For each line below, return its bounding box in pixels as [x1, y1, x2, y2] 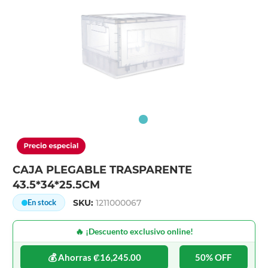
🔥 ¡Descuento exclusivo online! [75, 226, 193, 237]
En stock [28, 197, 57, 208]
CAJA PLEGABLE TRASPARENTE [13, 163, 193, 177]
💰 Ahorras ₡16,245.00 [47, 252, 141, 263]
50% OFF [195, 252, 232, 263]
